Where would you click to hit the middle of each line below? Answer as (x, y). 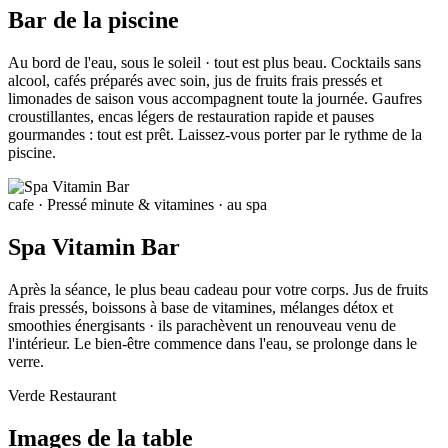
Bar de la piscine (93, 20)
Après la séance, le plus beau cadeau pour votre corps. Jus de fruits (218, 289)
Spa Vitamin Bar (94, 246)
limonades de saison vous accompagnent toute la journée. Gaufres (215, 99)
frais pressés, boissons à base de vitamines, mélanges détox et (200, 307)
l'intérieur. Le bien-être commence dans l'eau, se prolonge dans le (212, 343)
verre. (26, 361)
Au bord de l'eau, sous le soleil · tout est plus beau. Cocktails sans (214, 63)
